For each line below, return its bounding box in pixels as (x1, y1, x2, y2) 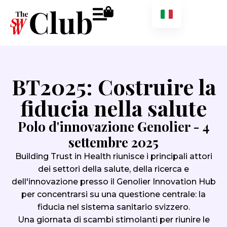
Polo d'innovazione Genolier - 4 (18, 118, 209, 135)
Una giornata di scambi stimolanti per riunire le (17, 215, 210, 224)
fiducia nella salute (20, 94, 207, 122)
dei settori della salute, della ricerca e (38, 164, 189, 174)
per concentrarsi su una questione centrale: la (21, 190, 206, 199)
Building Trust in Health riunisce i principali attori (15, 152, 212, 161)
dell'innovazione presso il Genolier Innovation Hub (11, 177, 216, 186)
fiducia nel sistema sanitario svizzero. (37, 202, 190, 212)
